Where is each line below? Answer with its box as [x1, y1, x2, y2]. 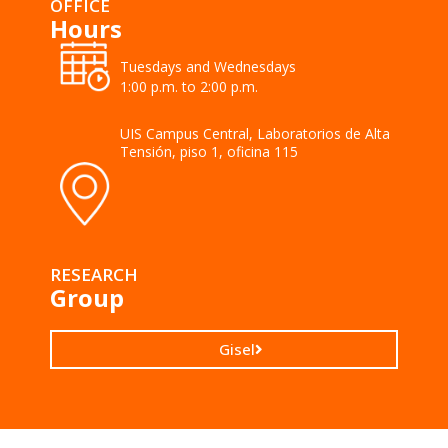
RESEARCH [50, 262, 138, 286]
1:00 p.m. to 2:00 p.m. [119, 77, 258, 97]
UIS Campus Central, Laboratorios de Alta [119, 123, 390, 143]
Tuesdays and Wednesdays [119, 56, 296, 76]
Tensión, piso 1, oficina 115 [119, 141, 298, 161]
